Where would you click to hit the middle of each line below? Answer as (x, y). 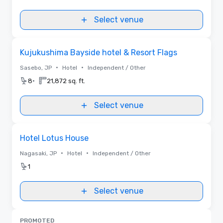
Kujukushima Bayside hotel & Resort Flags (99, 52)
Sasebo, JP (36, 67)
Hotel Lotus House (54, 138)
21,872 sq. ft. (66, 81)
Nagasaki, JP (38, 153)
